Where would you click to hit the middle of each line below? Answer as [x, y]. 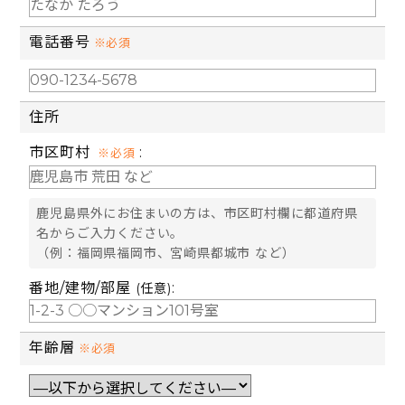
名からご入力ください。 [110, 233]
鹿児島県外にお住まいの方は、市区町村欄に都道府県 [197, 213]
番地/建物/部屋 [82, 287]
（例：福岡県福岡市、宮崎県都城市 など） [166, 253]
